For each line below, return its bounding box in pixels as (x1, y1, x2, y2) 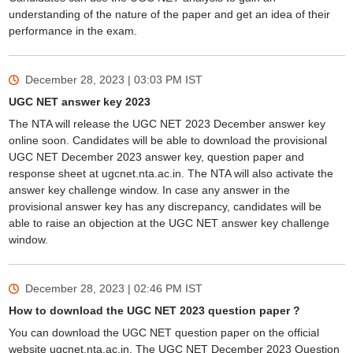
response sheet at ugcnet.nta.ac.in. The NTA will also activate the (8, 167, 333, 180)
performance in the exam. (8, 24, 140, 37)
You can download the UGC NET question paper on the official (8, 326, 319, 339)
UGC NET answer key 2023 (8, 95, 150, 108)
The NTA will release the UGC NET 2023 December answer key (8, 117, 325, 130)
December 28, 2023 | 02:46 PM (24, 282, 182, 295)
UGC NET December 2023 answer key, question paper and (8, 150, 304, 163)
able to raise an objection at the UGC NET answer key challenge (8, 217, 329, 229)
